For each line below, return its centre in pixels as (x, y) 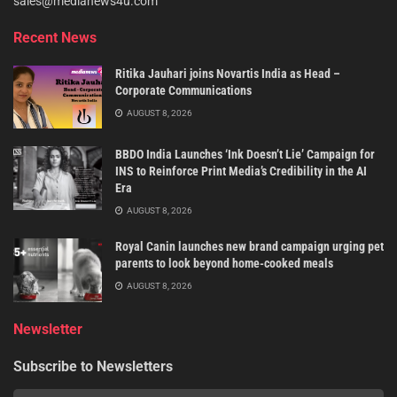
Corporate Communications (183, 90)
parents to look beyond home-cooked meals (224, 264)
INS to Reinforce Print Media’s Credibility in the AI (241, 171)
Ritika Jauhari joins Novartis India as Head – (228, 73)
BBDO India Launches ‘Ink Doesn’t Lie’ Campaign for (245, 155)
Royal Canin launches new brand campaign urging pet (249, 247)
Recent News (55, 37)
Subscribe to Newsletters (93, 366)
